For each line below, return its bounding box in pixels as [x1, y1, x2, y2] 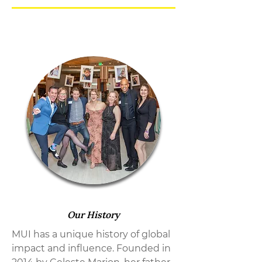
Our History [67, 209, 120, 220]
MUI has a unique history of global [12, 229, 170, 240]
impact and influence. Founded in [12, 243, 171, 254]
